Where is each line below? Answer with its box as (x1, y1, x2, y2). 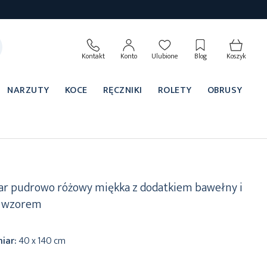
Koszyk (226, 50, 246, 63)
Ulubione (151, 50, 178, 63)
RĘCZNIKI (103, 82, 142, 98)
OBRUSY (207, 82, 243, 98)
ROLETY (157, 82, 192, 98)
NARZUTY (7, 82, 49, 98)
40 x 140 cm (18, 233, 66, 250)
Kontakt (81, 50, 105, 63)
